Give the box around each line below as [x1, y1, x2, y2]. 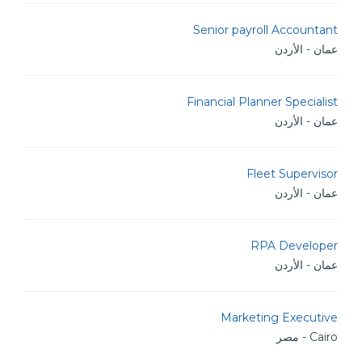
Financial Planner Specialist [187, 95, 338, 109]
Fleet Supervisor [246, 166, 338, 181]
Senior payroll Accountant [193, 23, 338, 37]
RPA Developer [250, 238, 338, 253]
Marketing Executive [221, 310, 338, 325]
